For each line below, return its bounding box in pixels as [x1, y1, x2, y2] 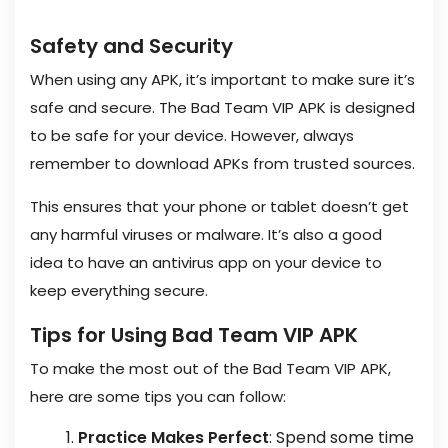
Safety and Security [30, 32, 233, 60]
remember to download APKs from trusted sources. [30, 153, 415, 174]
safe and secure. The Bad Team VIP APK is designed [30, 97, 415, 118]
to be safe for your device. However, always [30, 125, 354, 146]
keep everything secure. [30, 280, 208, 301]
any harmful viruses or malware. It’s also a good [30, 224, 382, 245]
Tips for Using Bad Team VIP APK [30, 321, 358, 349]
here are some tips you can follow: [30, 386, 286, 407]
